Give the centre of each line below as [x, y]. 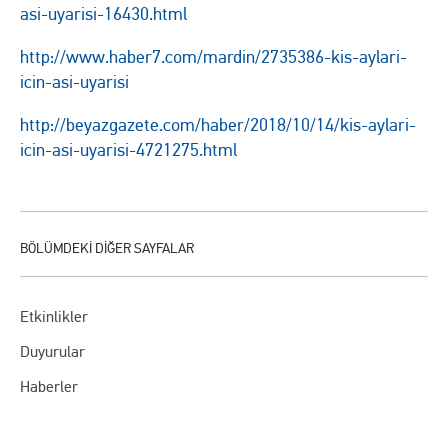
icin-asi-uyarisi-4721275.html [128, 150]
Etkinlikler [54, 316]
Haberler [49, 386]
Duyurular [52, 351]
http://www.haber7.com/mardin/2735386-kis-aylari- [213, 57]
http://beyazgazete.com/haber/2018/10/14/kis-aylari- [218, 125]
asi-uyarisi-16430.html [103, 14]
